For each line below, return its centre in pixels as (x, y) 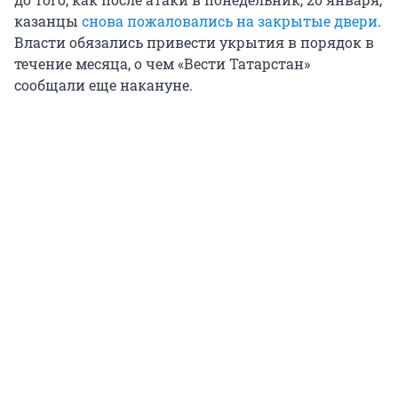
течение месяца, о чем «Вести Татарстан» (162, 64)
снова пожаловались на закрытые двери (230, 21)
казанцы (48, 21)
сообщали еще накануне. (103, 85)
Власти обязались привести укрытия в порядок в (194, 43)
